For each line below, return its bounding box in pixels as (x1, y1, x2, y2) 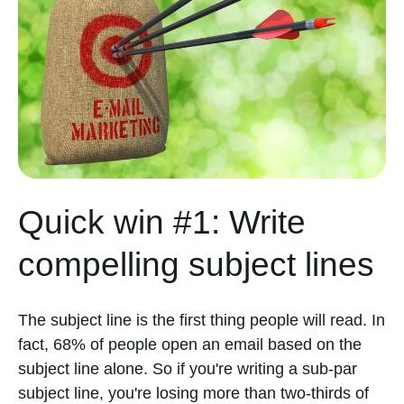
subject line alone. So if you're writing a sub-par (18, 360, 357, 379)
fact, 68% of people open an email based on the (18, 335, 362, 354)
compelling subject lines (18, 245, 374, 284)
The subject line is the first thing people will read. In (18, 311, 385, 330)
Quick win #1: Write (18, 203, 306, 242)
